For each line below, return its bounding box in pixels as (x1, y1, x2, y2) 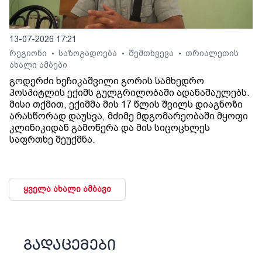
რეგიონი (9, 49, 49, 58)
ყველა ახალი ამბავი (23, 184, 111, 194)
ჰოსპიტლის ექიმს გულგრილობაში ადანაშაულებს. (9, 87, 250, 99)
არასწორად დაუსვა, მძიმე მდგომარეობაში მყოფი (9, 111, 248, 122)
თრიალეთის (185, 49, 239, 58)
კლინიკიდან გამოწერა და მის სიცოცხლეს (9, 122, 210, 134)
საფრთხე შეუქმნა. (9, 134, 95, 146)
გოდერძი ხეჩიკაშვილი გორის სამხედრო (9, 75, 204, 87)
